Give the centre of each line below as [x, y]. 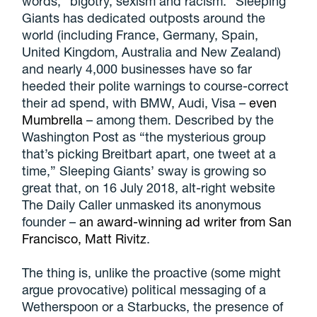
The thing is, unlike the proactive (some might [152, 272]
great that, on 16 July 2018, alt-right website [149, 187]
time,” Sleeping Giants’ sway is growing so [144, 170]
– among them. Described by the [179, 119]
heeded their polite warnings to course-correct [156, 85]
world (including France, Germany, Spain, [140, 34]
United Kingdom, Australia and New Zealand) [152, 51]
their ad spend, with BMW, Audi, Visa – [136, 102]
